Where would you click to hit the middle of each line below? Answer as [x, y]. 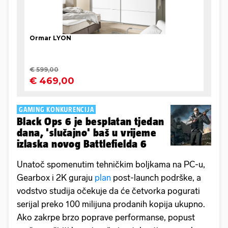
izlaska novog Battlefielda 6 [82, 144]
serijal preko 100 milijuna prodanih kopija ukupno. [111, 204]
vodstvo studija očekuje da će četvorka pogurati [108, 191]
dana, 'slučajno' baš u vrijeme [87, 132]
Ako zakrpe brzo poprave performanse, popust [106, 217]
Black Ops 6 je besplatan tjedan [91, 121]
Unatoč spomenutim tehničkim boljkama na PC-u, [111, 164]
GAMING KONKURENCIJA [56, 109]
